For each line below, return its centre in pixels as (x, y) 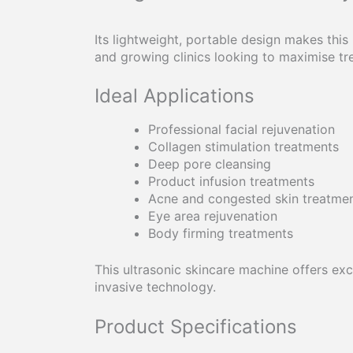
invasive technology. (155, 287)
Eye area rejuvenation (213, 216)
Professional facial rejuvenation (242, 130)
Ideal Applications (175, 96)
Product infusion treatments (231, 182)
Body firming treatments (221, 234)
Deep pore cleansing (210, 164)
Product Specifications (196, 326)
